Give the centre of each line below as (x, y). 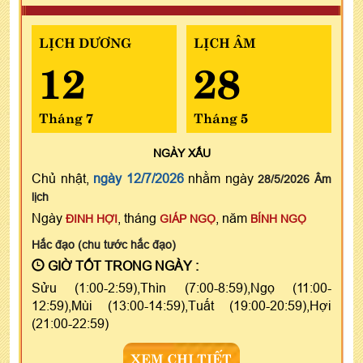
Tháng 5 (220, 117)
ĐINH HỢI (92, 219)
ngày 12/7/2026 (139, 179)
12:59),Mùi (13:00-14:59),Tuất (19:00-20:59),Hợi (181, 306)
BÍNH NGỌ (278, 219)
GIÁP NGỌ (188, 219)
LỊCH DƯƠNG (85, 42)
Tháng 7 (66, 117)
